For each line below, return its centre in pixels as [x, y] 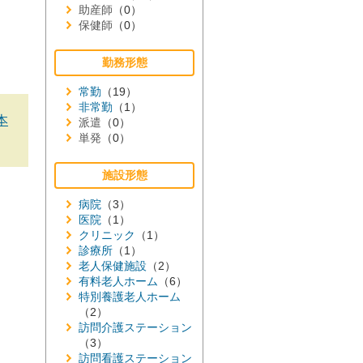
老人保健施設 [113, 266]
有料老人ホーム [118, 281]
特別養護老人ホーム [130, 297]
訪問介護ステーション [135, 327]
